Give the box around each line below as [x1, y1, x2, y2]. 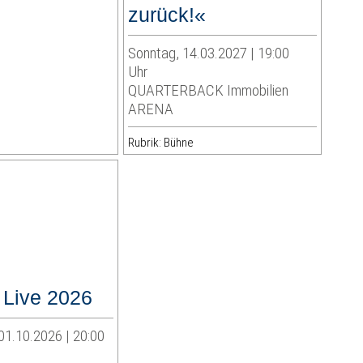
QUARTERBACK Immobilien [127, 81, 288, 100]
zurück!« [127, 3, 206, 27]
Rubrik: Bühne [127, 135, 194, 151]
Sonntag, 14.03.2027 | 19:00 [127, 44, 289, 63]
